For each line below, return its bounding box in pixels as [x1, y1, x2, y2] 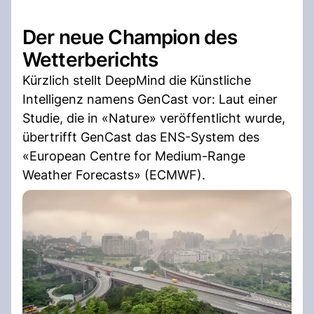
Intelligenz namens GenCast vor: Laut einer [22, 91, 278, 107]
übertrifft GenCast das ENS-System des [22, 129, 259, 144]
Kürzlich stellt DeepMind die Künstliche [22, 72, 251, 88]
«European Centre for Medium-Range [22, 148, 245, 163]
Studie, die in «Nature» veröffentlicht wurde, [22, 110, 285, 125]
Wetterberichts [22, 47, 158, 71]
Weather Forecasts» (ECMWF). [22, 167, 205, 182]
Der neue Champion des [22, 25, 238, 49]
